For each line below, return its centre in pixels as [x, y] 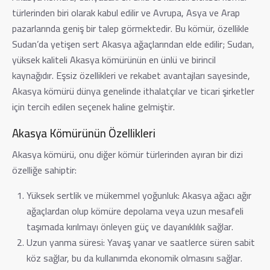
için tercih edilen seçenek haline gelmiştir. [93, 106]
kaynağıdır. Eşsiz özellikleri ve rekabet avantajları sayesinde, [131, 75]
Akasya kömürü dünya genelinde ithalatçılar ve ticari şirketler [133, 91]
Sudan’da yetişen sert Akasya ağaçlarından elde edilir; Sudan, [133, 44]
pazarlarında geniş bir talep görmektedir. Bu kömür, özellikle [130, 28]
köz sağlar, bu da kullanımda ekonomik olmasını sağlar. [134, 258]
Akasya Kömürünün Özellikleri [84, 133]
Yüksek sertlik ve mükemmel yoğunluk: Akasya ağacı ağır [139, 195]
